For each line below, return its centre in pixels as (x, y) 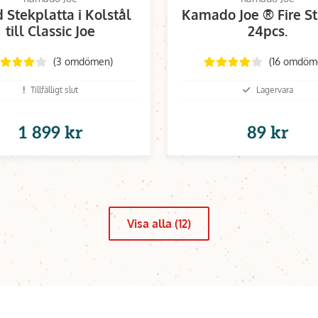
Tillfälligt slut (54, 90)
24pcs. (268, 30)
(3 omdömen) (83, 61)
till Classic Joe (50, 30)
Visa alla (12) (159, 224)
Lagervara (274, 90)
